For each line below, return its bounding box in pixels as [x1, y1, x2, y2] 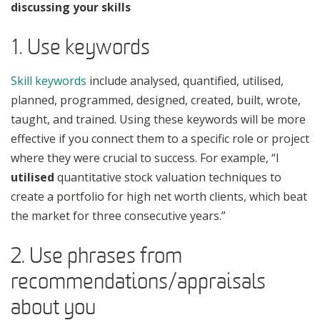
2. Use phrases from [11, 241, 182, 269]
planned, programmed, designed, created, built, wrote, [11, 91, 301, 108]
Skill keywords [11, 72, 86, 89]
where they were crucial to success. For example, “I [11, 149, 279, 166]
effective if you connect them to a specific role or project [11, 130, 309, 146]
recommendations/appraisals [11, 267, 266, 295]
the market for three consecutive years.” [11, 207, 226, 224]
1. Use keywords [11, 33, 150, 61]
